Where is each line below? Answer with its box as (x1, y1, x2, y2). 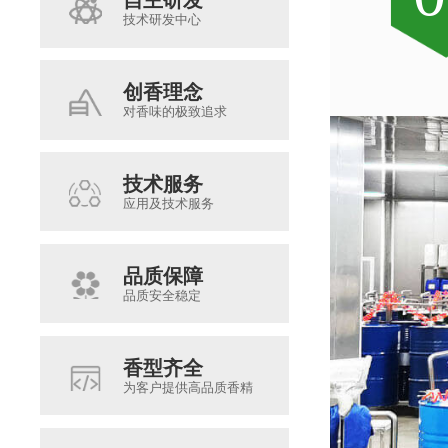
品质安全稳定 (122, 287, 201, 303)
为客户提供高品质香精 (122, 379, 253, 395)
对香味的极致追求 (122, 103, 227, 119)
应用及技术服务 (122, 195, 214, 211)
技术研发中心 (122, 11, 201, 27)
